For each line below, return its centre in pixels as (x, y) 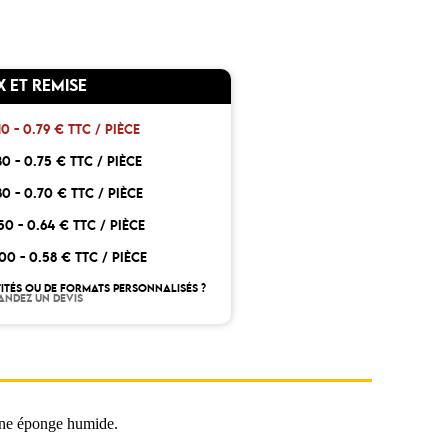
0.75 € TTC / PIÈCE (83, 162)
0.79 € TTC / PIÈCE (82, 130)
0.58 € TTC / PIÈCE (87, 258)
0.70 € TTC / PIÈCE (83, 194)
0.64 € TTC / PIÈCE (85, 226)
